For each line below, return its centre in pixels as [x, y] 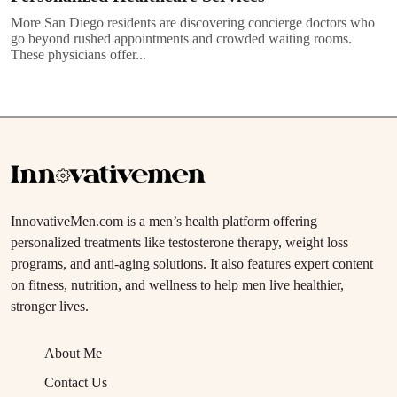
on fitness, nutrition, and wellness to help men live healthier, [177, 284]
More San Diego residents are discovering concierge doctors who [193, 22]
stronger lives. [50, 306]
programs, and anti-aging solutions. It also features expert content [192, 263]
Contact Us [76, 382]
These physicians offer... [78, 54]
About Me [73, 353]
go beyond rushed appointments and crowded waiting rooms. [181, 38]
